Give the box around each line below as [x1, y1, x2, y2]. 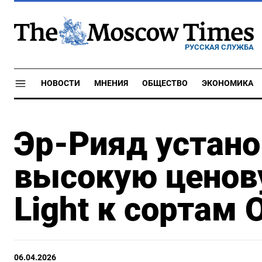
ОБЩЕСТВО [142, 78, 188, 88]
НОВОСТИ [41, 78, 80, 88]
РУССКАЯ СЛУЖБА [185, 42, 254, 51]
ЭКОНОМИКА [202, 78, 253, 88]
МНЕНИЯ [94, 78, 128, 88]
